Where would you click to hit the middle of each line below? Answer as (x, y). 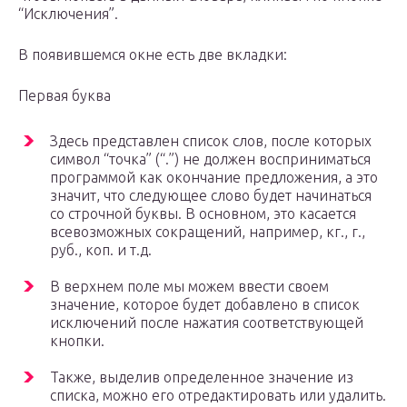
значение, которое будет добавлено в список (205, 305)
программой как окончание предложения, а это (214, 178)
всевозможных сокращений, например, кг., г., (208, 232)
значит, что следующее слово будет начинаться (211, 196)
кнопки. (77, 341)
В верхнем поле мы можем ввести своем (189, 287)
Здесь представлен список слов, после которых (211, 141)
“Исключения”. (68, 14)
